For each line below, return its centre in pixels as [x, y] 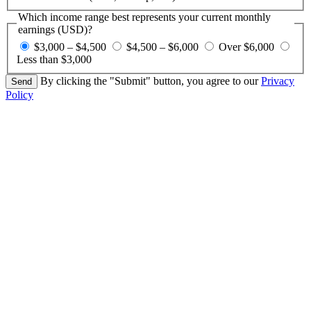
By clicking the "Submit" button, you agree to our [151, 81]
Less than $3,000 [54, 60]
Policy [19, 95]
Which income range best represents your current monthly [144, 17]
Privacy [278, 81]
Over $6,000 [246, 47]
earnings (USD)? [55, 29]
